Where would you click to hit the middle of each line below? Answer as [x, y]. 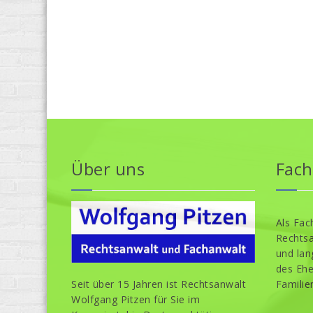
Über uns [108, 169]
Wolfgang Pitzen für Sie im [136, 299]
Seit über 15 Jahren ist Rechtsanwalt [159, 284]
